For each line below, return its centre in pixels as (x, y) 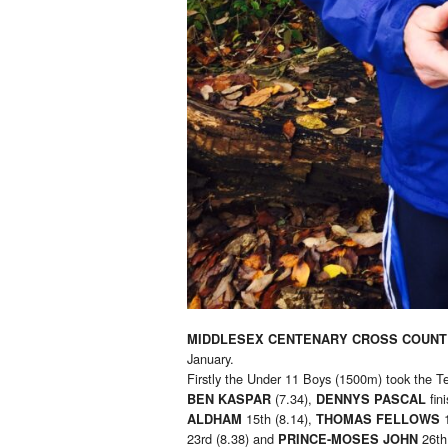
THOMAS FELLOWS (380, 419)
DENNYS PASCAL (373, 399)
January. (210, 359)
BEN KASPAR (231, 399)
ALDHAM (216, 419)
